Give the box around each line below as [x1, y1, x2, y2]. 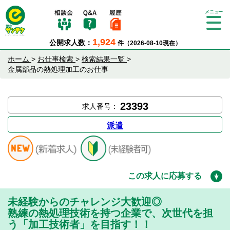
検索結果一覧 [82, 55, 125, 63]
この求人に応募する [128, 171, 202, 180]
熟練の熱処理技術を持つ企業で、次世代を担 [8, 207, 213, 219]
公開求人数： [49, 39, 92, 47]
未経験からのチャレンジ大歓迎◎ [8, 196, 162, 207]
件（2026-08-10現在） [117, 40, 181, 47]
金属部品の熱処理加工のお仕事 [8, 65, 108, 73]
